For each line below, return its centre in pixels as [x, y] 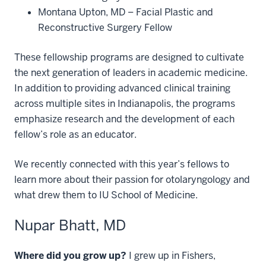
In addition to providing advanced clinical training [122, 88]
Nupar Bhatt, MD [70, 225]
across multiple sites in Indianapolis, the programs [125, 103]
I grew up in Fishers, [171, 255]
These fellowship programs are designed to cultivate [129, 57]
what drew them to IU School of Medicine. [106, 195]
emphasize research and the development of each [124, 119]
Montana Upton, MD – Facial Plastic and [126, 12]
